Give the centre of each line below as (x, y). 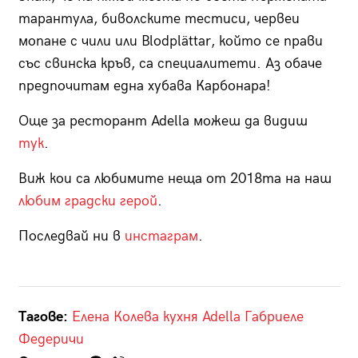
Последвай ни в (71, 237)
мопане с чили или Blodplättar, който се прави (170, 42)
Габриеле (274, 317)
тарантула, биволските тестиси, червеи (159, 19)
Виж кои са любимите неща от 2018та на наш (175, 179)
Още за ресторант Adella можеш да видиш (163, 121)
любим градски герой (88, 201)
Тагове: (43, 317)
